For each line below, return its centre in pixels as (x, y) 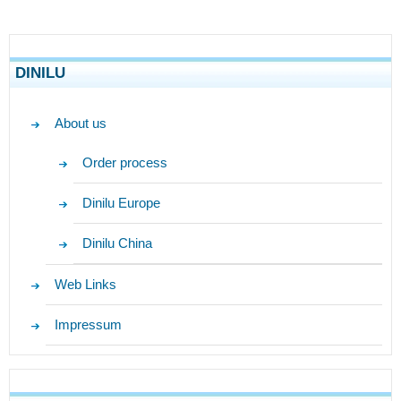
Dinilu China (117, 243)
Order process (124, 163)
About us (81, 124)
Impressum (89, 325)
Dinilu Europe (121, 203)
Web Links (86, 285)
